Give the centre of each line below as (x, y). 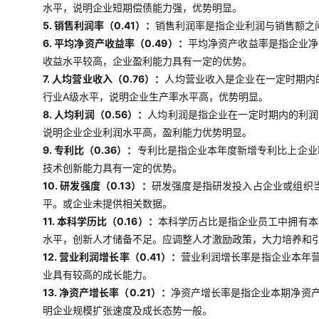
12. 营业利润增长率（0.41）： (112, 257)
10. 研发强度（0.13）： (97, 185)
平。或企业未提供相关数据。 (108, 203)
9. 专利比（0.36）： (90, 150)
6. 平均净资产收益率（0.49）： (115, 43)
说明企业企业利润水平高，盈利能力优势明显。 (147, 132)
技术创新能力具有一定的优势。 (113, 168)
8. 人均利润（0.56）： (95, 114)
